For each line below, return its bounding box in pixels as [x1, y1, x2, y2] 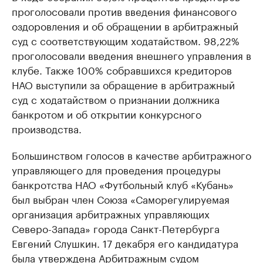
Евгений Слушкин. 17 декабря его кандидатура [12, 234, 238, 250]
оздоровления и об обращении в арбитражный [12, 17, 238, 33]
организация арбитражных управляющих [12, 205, 210, 221]
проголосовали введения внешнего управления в [12, 46, 251, 62]
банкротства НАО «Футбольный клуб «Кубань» [12, 176, 234, 191]
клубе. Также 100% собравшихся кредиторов [12, 61, 232, 77]
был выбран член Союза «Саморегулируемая [12, 190, 230, 206]
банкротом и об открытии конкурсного [12, 105, 201, 121]
